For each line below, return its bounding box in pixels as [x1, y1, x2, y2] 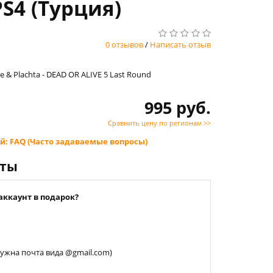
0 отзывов [105, 39, 143, 50]
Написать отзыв [150, 39, 211, 50]
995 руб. [144, 96, 211, 119]
